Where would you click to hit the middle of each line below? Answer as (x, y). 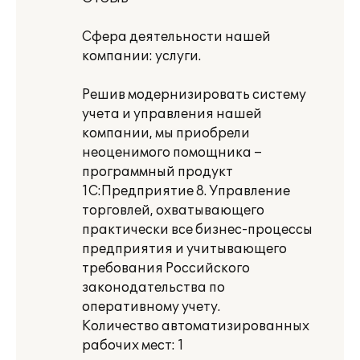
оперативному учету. (151, 307)
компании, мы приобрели (166, 133)
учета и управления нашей (172, 114)
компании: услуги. (141, 56)
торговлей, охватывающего (173, 211)
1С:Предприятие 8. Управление (186, 191)
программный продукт (157, 172)
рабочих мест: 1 (133, 346)
